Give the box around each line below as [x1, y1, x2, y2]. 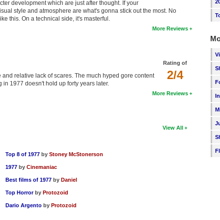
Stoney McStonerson [49, 151, 104, 158]
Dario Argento [5, 202, 42, 209]
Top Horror [5, 190, 34, 196]
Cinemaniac [27, 164, 57, 170]
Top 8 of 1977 [5, 151, 40, 158]
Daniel [61, 177, 78, 183]
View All [163, 125, 184, 131]
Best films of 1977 [5, 177, 52, 183]
